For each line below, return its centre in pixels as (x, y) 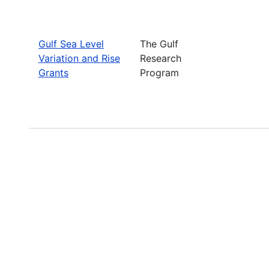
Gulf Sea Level (71, 44)
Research (161, 58)
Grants (53, 72)
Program (159, 72)
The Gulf (159, 44)
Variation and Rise (79, 58)
